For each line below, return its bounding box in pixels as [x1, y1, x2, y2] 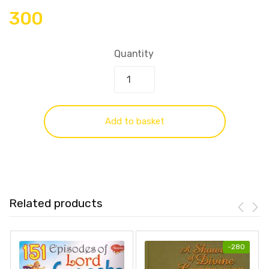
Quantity [114, 48, 154, 60]
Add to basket [104, 116, 165, 127]
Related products [9, 196, 103, 211]
